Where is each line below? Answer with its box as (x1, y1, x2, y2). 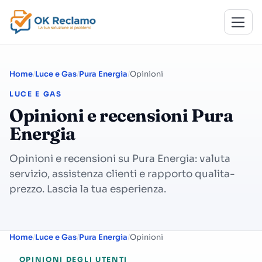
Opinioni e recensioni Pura (9, 105, 233, 126)
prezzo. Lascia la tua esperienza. (9, 183, 166, 195)
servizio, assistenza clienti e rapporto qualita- (9, 168, 235, 180)
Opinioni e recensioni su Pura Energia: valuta (9, 153, 230, 165)
